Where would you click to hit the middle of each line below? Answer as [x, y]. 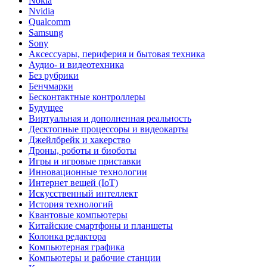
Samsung [46, 32]
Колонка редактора [67, 236]
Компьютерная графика [77, 247]
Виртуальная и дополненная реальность [110, 118]
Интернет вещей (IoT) [73, 182]
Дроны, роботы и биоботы [83, 150]
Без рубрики [54, 75]
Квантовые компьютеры [78, 215]
